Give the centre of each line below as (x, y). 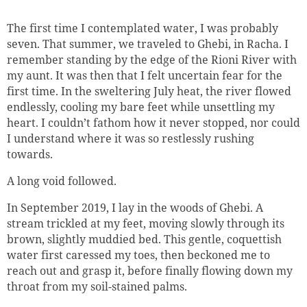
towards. (30, 154)
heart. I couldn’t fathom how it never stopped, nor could (153, 122)
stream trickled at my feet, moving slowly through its (146, 223)
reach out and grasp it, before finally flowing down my (150, 270)
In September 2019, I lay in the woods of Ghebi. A (135, 207)
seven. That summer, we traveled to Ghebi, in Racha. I (148, 44)
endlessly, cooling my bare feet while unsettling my (141, 107)
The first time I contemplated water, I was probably (143, 28)
